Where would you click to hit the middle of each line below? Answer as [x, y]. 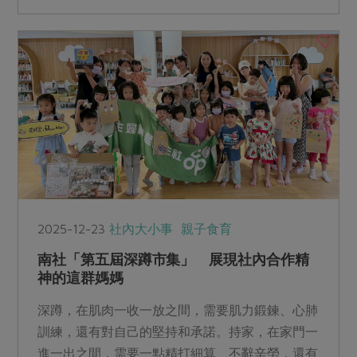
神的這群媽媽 [80, 278]
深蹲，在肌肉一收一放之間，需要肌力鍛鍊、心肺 [178, 310]
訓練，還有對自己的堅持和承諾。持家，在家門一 [178, 332]
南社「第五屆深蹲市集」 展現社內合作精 [173, 260]
